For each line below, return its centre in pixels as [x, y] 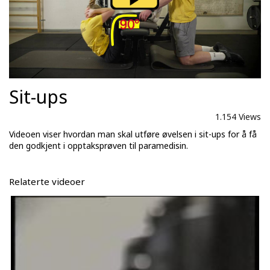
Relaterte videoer [47, 182]
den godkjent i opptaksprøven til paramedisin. [100, 146]
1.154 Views [238, 117]
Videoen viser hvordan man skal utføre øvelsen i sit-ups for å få [133, 134]
